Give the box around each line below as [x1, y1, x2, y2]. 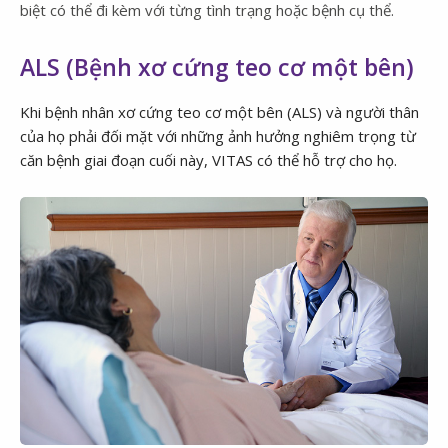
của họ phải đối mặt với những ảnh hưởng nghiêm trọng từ [20, 125, 416, 146]
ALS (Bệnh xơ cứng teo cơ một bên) [20, 50, 414, 83]
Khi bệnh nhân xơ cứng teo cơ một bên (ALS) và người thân [20, 101, 419, 122]
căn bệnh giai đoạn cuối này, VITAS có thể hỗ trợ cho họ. [20, 149, 397, 170]
